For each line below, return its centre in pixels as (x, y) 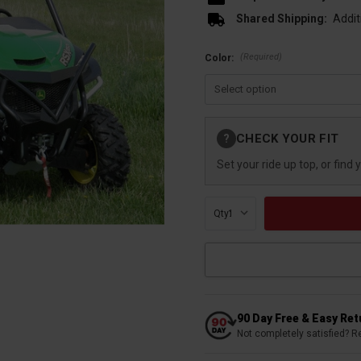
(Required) (261, 57)
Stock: (220, 138)
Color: (220, 58)
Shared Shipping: (281, 19)
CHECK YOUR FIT (288, 138)
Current (223, 124)
